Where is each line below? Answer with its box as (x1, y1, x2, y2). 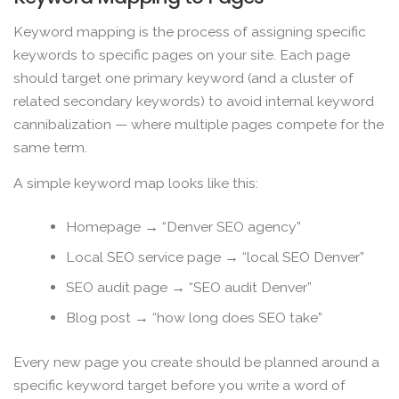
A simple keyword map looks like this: (13, 174, 258, 191)
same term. (13, 139, 87, 157)
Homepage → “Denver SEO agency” (66, 218, 302, 236)
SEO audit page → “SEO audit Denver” (66, 279, 313, 297)
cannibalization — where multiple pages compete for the (13, 116, 384, 134)
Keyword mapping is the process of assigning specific (13, 23, 366, 41)
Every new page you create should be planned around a (13, 353, 379, 370)
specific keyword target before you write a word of (13, 376, 346, 394)
